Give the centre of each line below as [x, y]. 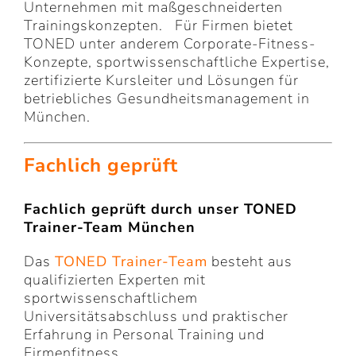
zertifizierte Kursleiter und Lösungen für [161, 80]
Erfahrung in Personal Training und [144, 335]
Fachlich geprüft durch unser [134, 209]
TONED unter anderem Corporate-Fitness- [170, 43]
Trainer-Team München [110, 228]
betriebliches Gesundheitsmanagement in [167, 98]
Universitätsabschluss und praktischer [156, 317]
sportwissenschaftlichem [111, 298]
